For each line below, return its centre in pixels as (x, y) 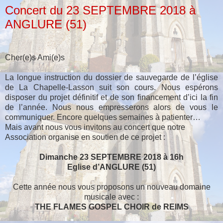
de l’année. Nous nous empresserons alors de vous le (111, 108)
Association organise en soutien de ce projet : (85, 137)
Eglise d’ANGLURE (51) (111, 167)
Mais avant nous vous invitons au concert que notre (95, 127)
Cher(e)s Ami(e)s (35, 58)
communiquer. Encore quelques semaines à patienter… (103, 117)
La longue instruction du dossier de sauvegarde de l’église (111, 78)
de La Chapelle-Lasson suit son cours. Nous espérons (111, 88)
